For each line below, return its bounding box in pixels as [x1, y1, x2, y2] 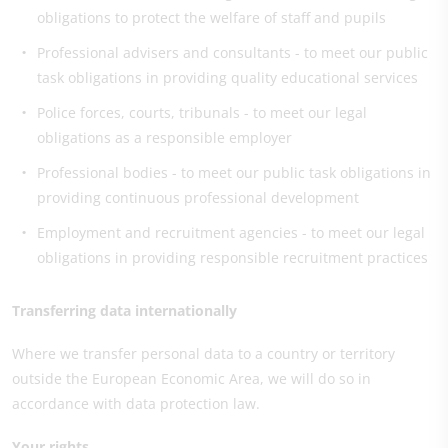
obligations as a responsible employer [37, 128, 292, 147]
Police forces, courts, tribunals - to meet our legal [37, 103, 367, 122]
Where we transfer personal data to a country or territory [12, 344, 395, 363]
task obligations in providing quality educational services [37, 68, 418, 87]
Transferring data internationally [12, 301, 237, 320]
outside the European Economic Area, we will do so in [12, 369, 371, 388]
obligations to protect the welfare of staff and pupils [37, 8, 386, 27]
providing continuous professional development [37, 188, 359, 207]
